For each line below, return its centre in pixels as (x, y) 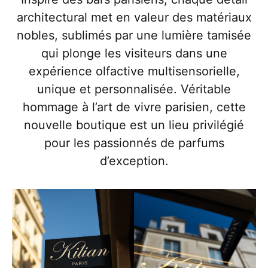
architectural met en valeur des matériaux (134, 18)
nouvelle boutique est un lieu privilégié (134, 125)
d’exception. (134, 161)
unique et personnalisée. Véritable (134, 89)
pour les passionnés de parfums (134, 143)
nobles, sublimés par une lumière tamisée (134, 36)
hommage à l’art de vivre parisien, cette (134, 107)
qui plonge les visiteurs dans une (134, 54)
